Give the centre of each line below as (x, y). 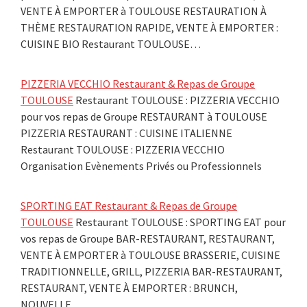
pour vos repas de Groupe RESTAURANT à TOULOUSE (144, 116)
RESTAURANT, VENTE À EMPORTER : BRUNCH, (129, 287)
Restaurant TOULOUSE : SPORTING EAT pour (180, 222)
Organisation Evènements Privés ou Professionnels (141, 165)
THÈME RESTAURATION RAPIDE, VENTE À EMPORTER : (149, 27)
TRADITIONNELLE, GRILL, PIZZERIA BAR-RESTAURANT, (151, 271)
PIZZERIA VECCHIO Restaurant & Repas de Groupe (138, 83)
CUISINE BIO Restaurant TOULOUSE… (111, 44)
